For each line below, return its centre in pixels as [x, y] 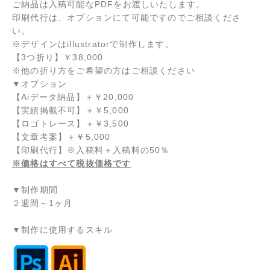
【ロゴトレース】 [49, 123]
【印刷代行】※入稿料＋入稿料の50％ [91, 150]
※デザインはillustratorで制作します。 [93, 44]
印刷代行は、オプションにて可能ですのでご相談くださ [127, 17]
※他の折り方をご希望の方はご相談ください [104, 70]
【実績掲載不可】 [49, 110]
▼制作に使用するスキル [63, 229]
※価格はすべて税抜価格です [72, 163]
